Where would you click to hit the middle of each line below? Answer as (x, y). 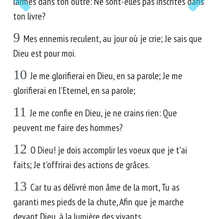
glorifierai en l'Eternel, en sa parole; (74, 90)
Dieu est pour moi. (44, 53)
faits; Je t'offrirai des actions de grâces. (81, 165)
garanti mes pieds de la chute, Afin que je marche (99, 202)
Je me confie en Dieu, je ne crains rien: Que (103, 113)
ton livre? (29, 16)
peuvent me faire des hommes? (68, 128)
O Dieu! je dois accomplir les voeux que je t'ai (109, 150)
